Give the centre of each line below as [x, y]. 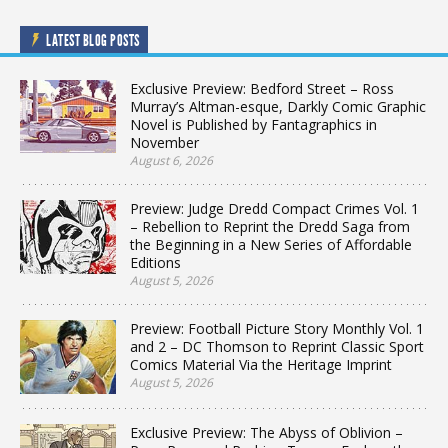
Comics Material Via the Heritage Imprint [261, 364]
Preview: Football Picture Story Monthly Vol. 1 [277, 328]
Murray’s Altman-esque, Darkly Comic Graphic [278, 106]
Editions [155, 262]
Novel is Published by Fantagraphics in [253, 124]
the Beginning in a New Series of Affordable [271, 244]
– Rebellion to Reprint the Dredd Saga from [270, 226]
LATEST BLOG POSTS [93, 40]
